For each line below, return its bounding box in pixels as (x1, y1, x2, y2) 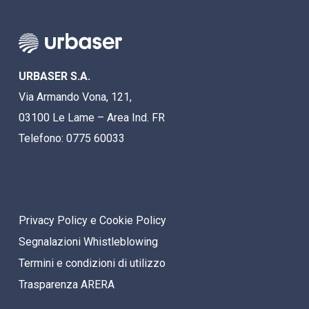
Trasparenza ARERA (19, 278, 114, 292)
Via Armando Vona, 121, (19, 90, 132, 103)
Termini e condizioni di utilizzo (19, 257, 166, 270)
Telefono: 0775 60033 (19, 131, 125, 145)
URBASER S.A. (19, 69, 90, 83)
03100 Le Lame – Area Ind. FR (19, 110, 165, 124)
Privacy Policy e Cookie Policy (19, 214, 166, 228)
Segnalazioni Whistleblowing (19, 235, 158, 249)
